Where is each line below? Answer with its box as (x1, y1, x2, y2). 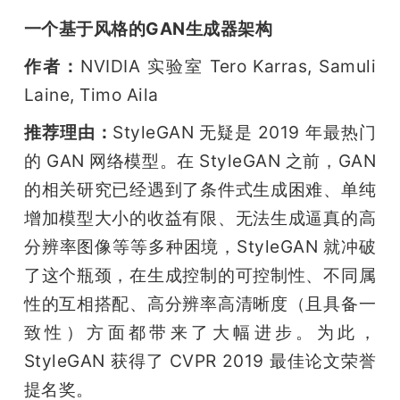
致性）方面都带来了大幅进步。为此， (23, 321, 377, 343)
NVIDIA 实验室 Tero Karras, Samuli (80, 54, 377, 77)
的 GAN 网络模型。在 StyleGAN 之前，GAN (23, 149, 377, 171)
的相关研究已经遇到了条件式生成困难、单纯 (23, 178, 377, 200)
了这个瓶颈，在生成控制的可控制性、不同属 (23, 263, 377, 286)
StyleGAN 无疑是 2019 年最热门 (112, 121, 377, 143)
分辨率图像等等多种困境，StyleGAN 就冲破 (23, 235, 377, 257)
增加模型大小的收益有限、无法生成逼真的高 (23, 206, 377, 229)
